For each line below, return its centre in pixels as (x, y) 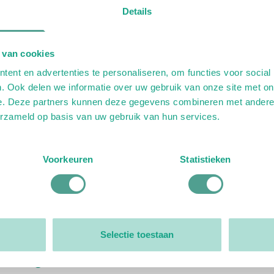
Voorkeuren (68, 160)
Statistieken (206, 160)
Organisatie (60, 258)
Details (137, 12)
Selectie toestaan (137, 235)
